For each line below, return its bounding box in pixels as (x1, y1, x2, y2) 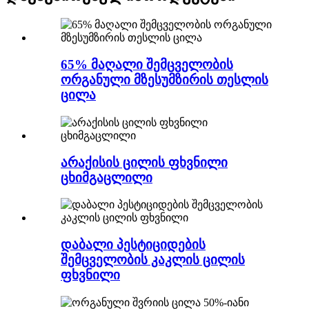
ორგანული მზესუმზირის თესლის (61, 72, 268, 88)
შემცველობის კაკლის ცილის (61, 252, 245, 267)
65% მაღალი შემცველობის (61, 57, 233, 72)
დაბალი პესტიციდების (61, 237, 206, 252)
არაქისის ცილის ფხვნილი (61, 154, 228, 170)
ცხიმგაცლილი (61, 170, 152, 185)
